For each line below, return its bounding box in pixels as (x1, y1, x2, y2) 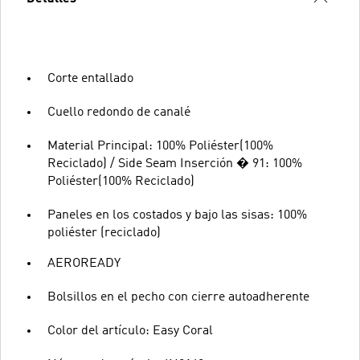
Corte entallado (47, 72, 133, 85)
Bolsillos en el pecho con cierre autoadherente (47, 290, 309, 304)
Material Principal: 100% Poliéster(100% (47, 139, 273, 153)
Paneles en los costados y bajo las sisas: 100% (47, 208, 307, 222)
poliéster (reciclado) (47, 226, 161, 239)
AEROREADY (47, 256, 121, 270)
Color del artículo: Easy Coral (47, 324, 213, 337)
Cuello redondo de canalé (47, 105, 190, 119)
